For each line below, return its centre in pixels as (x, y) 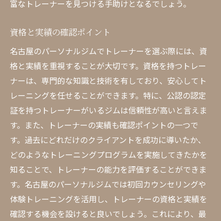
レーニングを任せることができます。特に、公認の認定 (108, 95)
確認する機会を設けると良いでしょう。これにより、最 (108, 214)
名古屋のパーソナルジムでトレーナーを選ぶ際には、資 (109, 51)
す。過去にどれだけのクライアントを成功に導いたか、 (108, 140)
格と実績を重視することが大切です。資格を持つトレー (108, 66)
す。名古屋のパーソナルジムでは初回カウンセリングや (108, 184)
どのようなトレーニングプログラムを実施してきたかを (109, 154)
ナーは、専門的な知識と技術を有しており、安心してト (108, 80)
